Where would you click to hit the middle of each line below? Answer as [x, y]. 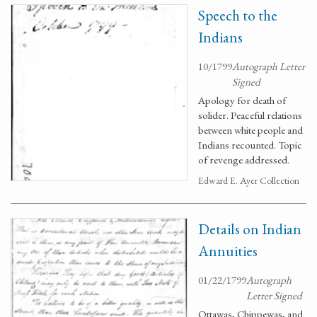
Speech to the [238, 15]
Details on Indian [250, 229]
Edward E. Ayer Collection [249, 180]
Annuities [228, 251]
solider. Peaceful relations [250, 115]
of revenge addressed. [244, 160]
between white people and [250, 130]
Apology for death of [242, 100]
